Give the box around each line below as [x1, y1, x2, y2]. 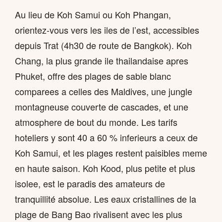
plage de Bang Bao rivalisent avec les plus [15, 207, 182, 221]
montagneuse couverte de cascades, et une [15, 100, 188, 113]
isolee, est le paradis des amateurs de [15, 176, 165, 190]
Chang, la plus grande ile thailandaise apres [15, 54, 188, 67]
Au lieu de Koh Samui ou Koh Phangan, [15, 7, 171, 21]
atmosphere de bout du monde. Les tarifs [15, 115, 177, 128]
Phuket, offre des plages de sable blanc [15, 69, 171, 82]
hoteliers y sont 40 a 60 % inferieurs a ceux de [15, 130, 198, 144]
